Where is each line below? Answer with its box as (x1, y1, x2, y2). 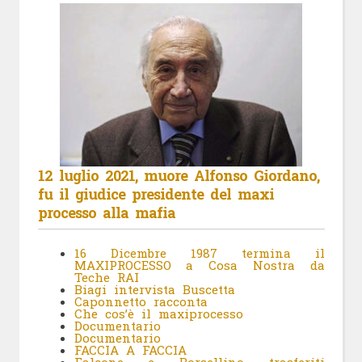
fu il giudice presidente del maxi (37, 184, 274, 204)
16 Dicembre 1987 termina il (74, 245, 325, 262)
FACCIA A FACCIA (74, 342, 194, 359)
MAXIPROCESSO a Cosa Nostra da (74, 257, 325, 274)
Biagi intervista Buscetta (74, 281, 235, 298)
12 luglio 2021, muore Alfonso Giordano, (37, 166, 319, 186)
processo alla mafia (37, 203, 175, 223)
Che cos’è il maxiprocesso (74, 305, 243, 322)
